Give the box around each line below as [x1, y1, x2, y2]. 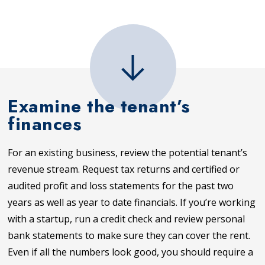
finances [8, 110, 82, 137]
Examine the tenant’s [8, 92, 190, 119]
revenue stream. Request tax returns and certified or [8, 162, 240, 176]
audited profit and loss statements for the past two [8, 179, 234, 192]
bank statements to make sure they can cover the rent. [8, 228, 251, 242]
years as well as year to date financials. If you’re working [8, 195, 256, 209]
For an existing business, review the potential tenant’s [8, 146, 248, 159]
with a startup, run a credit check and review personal [8, 212, 245, 225]
